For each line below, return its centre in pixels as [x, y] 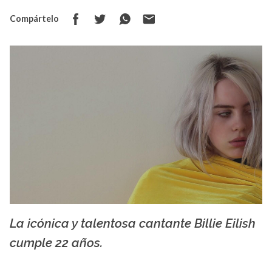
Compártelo [34, 19]
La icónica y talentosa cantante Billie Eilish [133, 224]
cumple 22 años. [56, 243]
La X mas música [238, 238]
